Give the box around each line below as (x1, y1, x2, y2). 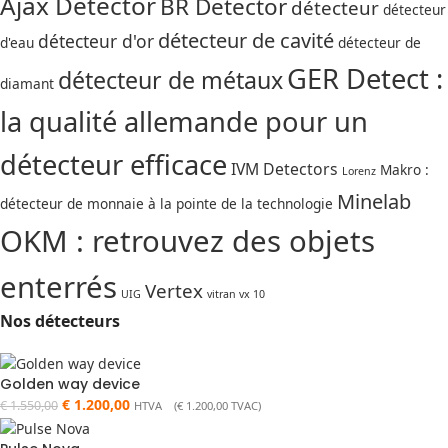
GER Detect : (287, 60, 443, 97)
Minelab (337, 188, 411, 215)
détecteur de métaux (58, 64, 283, 96)
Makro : (380, 160, 429, 179)
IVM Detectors (231, 158, 338, 180)
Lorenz (342, 164, 376, 178)
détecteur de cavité (158, 27, 334, 54)
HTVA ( (134, 398, 177, 414)
